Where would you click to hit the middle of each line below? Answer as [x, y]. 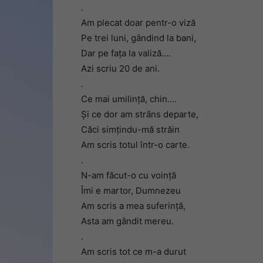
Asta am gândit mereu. [127, 221]
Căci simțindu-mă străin [130, 129]
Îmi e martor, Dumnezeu [131, 190]
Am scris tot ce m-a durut [134, 252]
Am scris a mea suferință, [133, 206]
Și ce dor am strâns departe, [140, 114]
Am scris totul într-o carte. [135, 145]
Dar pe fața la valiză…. [126, 53]
